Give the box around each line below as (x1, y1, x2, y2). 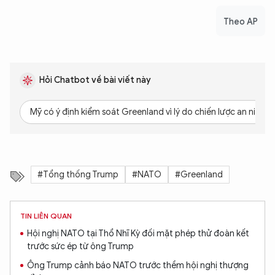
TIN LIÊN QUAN (20, 211, 72, 221)
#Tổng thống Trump (37, 169, 118, 180)
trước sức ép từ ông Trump (27, 241, 134, 252)
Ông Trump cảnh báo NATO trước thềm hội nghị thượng (27, 260, 249, 271)
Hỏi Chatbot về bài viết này (39, 75, 151, 86)
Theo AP (223, 17, 258, 28)
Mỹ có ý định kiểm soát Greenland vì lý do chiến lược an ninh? (30, 107, 270, 118)
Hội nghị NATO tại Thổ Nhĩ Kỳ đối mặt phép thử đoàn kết (27, 228, 249, 239)
